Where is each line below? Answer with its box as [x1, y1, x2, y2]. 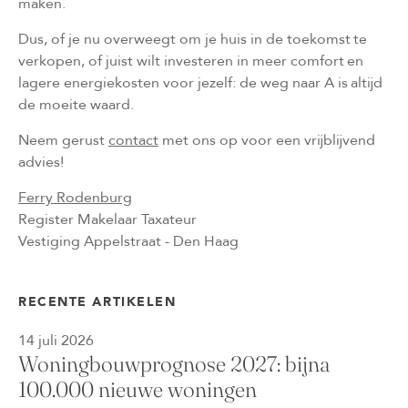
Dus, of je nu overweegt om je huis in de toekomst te [18, 28, 368, 49]
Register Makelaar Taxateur [18, 209, 197, 229]
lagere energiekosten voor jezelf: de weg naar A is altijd [18, 72, 383, 93]
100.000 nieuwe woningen [18, 375, 257, 403]
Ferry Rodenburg [18, 187, 132, 208]
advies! [18, 151, 64, 172]
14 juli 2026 [18, 330, 94, 351]
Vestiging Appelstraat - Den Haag [18, 230, 239, 251]
